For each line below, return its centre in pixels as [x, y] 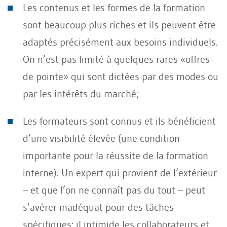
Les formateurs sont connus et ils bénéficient [119, 121]
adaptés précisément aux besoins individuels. [120, 42]
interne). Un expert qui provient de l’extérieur [120, 173]
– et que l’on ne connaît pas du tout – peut [114, 190]
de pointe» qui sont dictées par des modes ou [121, 76]
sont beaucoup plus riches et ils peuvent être [119, 25]
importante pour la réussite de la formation [116, 155]
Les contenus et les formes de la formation [114, 7]
